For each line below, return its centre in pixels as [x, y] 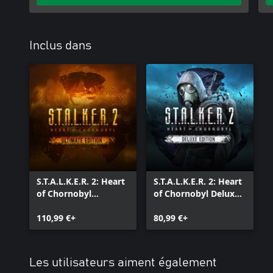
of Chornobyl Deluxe [197, 193]
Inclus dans [60, 46]
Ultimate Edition [71, 206]
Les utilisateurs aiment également [123, 263]
